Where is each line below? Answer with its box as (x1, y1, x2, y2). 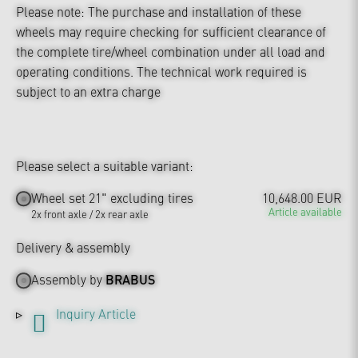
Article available (268, 204, 342, 219)
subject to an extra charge (16, 82, 161, 100)
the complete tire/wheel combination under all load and (16, 42, 325, 60)
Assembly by (31, 270, 106, 288)
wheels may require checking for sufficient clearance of (16, 22, 326, 40)
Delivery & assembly (16, 238, 130, 257)
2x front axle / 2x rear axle (31, 206, 149, 221)
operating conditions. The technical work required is (16, 62, 307, 80)
